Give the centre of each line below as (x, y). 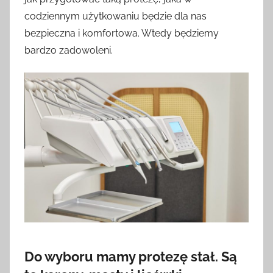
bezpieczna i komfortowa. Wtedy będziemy (122, 34)
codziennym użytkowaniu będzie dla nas (115, 16)
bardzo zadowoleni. (69, 51)
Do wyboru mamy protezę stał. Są (131, 256)
